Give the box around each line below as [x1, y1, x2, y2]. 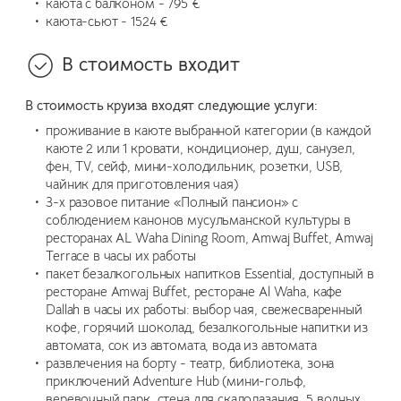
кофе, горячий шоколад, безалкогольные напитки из [46, 319, 368, 336]
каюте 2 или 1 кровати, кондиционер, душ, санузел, [46, 140, 355, 157]
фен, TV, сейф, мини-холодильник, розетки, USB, [46, 158, 344, 175]
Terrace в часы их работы [46, 247, 196, 264]
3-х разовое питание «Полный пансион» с [46, 193, 298, 210]
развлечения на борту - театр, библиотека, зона [46, 354, 335, 371]
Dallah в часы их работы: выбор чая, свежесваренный [46, 301, 363, 318]
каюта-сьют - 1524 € [46, 13, 169, 30]
